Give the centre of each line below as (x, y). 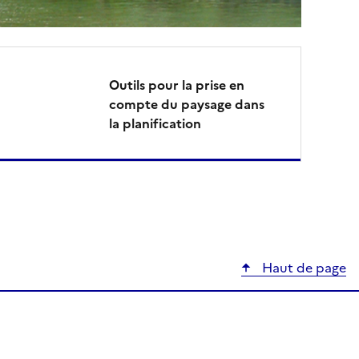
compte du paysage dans (186, 104)
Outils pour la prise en (176, 85)
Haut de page (303, 267)
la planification (155, 123)
